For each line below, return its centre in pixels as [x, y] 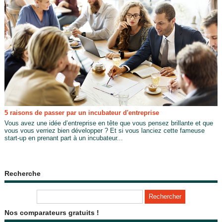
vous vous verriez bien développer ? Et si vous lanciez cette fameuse [104, 130]
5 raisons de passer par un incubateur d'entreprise [82, 112]
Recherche [22, 174]
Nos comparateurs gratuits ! [52, 213]
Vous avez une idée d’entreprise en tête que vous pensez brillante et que [109, 123]
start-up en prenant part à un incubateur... [63, 138]
